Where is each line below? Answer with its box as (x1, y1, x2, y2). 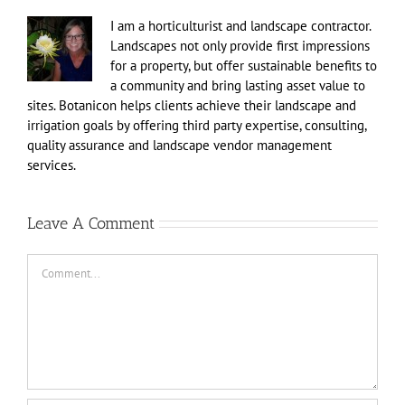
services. (27, 155, 76, 174)
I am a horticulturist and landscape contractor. (110, 16, 371, 34)
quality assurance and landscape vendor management (27, 136, 332, 154)
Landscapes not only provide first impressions (110, 36, 370, 54)
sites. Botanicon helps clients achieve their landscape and (27, 96, 356, 114)
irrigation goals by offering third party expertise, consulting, (27, 116, 366, 134)
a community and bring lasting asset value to (110, 76, 365, 94)
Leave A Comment (27, 212, 155, 233)
